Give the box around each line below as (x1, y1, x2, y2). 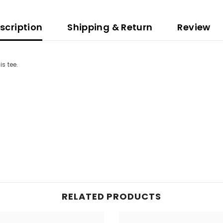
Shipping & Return (67, 21, 153, 34)
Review (177, 21, 211, 34)
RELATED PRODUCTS (62, 190, 161, 203)
